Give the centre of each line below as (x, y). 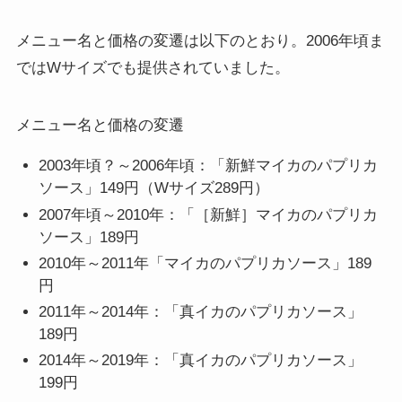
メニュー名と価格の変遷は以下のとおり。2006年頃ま (200, 41)
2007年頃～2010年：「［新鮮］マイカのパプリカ (209, 214)
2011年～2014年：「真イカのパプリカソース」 (201, 312)
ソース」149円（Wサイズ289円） (154, 188)
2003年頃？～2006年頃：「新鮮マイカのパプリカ (209, 166)
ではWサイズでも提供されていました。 (153, 68)
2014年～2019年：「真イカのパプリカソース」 (201, 361)
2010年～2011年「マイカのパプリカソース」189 (205, 263)
